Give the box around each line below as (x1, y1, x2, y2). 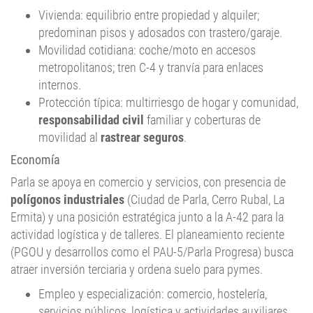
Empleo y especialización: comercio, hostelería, (38, 286, 267, 302)
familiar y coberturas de (144, 112, 261, 128)
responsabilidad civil (38, 112, 144, 128)
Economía (10, 152, 60, 168)
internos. (38, 78, 81, 93)
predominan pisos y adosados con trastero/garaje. (38, 25, 282, 41)
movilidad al (38, 130, 101, 145)
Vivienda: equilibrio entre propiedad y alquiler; (38, 8, 259, 23)
